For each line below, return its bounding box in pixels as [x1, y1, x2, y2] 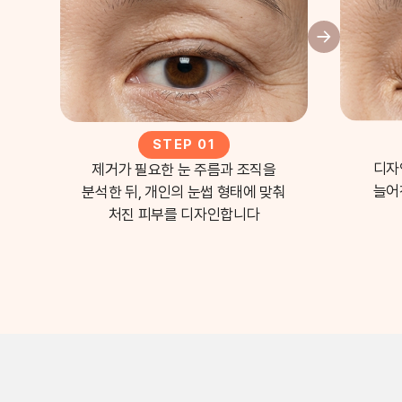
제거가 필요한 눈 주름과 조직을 [92, 160, 276, 179]
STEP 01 [152, 135, 216, 153]
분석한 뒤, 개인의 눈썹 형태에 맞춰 [82, 182, 286, 201]
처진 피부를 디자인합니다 [108, 205, 260, 223]
